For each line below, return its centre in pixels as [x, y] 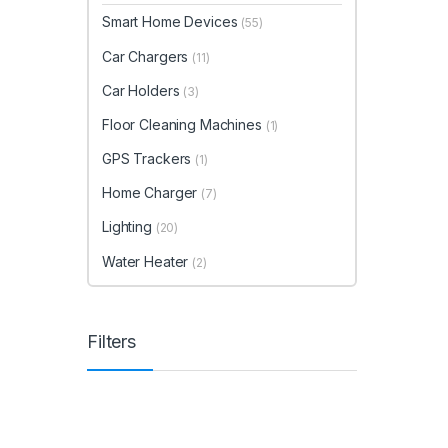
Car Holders [143, 90]
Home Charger [152, 193]
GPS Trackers [149, 159]
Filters [112, 342]
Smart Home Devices [172, 22]
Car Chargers [147, 56]
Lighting [129, 227]
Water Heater [147, 261]
